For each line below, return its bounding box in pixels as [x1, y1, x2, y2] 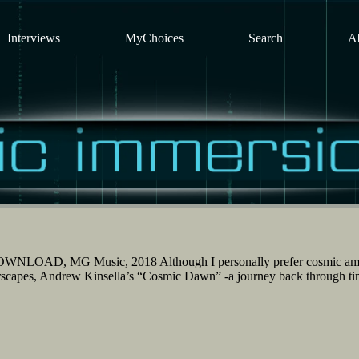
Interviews [7, 30, 60, 45]
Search [248, 30, 283, 45]
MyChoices [125, 30, 184, 45]
